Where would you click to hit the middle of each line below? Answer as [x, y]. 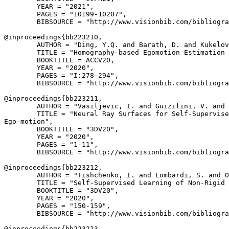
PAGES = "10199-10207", [65, 14]
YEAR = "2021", [49, 6]
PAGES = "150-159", [57, 206]
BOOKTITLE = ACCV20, [59, 60]
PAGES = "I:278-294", [61, 75]
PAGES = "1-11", [51, 144]
